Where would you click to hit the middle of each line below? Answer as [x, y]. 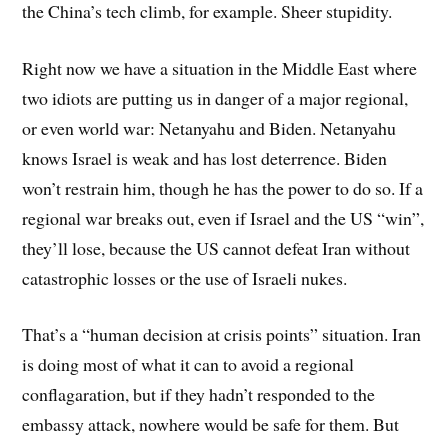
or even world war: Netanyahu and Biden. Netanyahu [209, 127]
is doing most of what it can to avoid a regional [188, 364]
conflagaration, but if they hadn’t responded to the [199, 394]
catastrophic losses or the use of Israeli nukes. [185, 277]
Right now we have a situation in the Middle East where [220, 67]
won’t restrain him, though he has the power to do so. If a [223, 187]
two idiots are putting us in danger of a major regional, [215, 97]
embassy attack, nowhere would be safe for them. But [211, 424]
